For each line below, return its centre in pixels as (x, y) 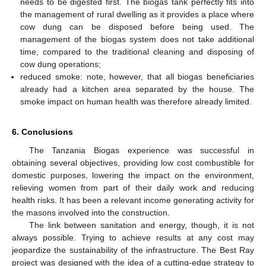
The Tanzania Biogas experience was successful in (141, 151)
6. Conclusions (42, 132)
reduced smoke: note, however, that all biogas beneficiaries (137, 77)
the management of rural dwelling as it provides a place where (137, 15)
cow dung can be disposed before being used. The (137, 27)
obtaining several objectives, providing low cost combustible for (133, 163)
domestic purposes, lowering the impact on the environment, (133, 175)
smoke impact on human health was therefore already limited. (136, 102)
